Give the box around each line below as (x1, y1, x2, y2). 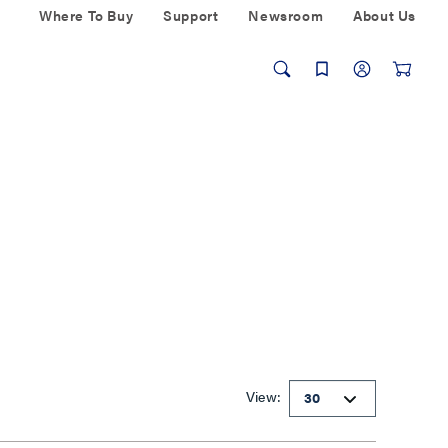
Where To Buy (38, 5, 134, 25)
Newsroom (248, 5, 324, 25)
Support (163, 5, 219, 25)
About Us (353, 5, 416, 25)
